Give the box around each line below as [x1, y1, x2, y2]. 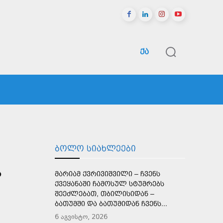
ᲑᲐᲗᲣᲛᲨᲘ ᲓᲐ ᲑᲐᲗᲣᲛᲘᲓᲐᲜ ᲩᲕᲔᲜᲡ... [55, 199, 167, 208]
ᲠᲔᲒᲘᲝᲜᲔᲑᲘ [14, 85, 54, 94]
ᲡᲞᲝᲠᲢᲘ [68, 85, 97, 94]
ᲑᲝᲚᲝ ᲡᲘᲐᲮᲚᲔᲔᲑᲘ [55, 143, 136, 153]
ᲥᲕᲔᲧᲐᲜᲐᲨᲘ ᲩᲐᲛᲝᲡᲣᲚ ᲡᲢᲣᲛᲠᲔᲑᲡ [55, 179, 164, 188]
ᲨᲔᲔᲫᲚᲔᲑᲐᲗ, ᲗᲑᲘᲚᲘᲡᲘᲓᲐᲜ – [55, 189, 154, 198]
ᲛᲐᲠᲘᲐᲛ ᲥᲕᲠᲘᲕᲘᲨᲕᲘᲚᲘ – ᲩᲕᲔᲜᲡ [55, 169, 160, 178]
